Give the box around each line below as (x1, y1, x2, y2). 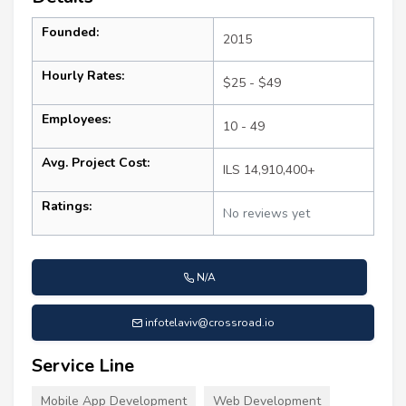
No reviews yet (223, 204, 310, 222)
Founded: (42, 23, 99, 41)
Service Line (32, 353, 134, 378)
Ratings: (42, 197, 92, 215)
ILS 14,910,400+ (223, 160, 315, 179)
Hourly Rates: (42, 66, 124, 84)
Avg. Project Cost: (42, 153, 150, 171)
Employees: (42, 110, 111, 128)
